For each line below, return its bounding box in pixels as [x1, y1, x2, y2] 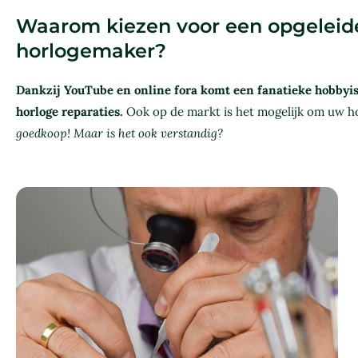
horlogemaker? [16, 38, 166, 62]
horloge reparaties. [16, 103, 126, 119]
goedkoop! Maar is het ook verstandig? [16, 125, 223, 141]
